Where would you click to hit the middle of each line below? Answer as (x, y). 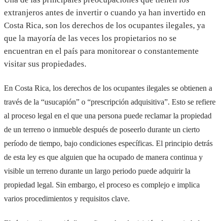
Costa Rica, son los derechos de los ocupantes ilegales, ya (105, 25)
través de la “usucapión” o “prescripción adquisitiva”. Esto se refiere (110, 102)
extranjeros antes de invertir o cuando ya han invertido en (105, 12)
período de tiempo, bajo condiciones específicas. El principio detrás (108, 144)
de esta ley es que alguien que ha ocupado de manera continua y (103, 157)
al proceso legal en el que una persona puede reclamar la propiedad (108, 116)
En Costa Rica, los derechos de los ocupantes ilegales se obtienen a (108, 88)
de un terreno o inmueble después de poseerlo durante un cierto (102, 130)
